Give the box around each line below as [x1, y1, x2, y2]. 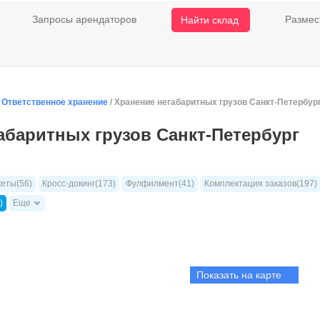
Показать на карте [196, 269, 281, 281]
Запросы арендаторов [32, 13, 136, 25]
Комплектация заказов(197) [204, 179, 317, 189]
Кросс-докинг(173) [42, 179, 116, 189]
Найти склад [181, 14, 239, 26]
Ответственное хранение [1, 97, 110, 107]
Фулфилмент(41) [126, 179, 194, 189]
